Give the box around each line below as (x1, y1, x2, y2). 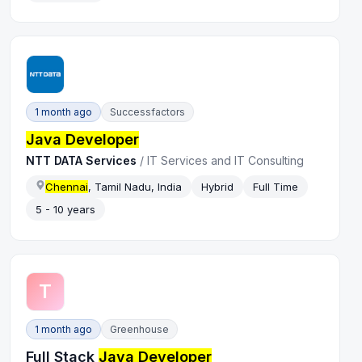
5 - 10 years (36, 202, 96, 216)
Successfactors (110, 105, 186, 118)
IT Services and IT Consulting (147, 153, 305, 167)
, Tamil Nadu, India (88, 179, 183, 193)
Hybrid (201, 179, 234, 193)
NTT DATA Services (26, 153, 137, 167)
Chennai (45, 179, 89, 193)
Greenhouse (110, 323, 170, 336)
